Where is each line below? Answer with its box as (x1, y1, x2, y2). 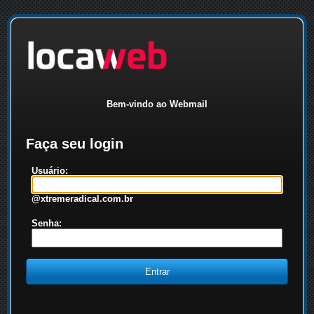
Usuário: (32, 165, 68, 177)
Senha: (32, 217, 62, 228)
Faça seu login (26, 135, 123, 151)
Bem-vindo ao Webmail (107, 99, 207, 109)
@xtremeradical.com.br (32, 193, 133, 205)
